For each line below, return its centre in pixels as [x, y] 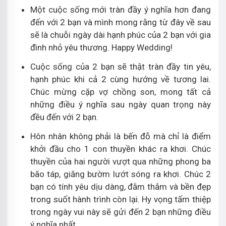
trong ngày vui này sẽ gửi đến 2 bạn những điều [121, 212]
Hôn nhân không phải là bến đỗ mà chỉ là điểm [121, 136]
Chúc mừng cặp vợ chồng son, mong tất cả [121, 92]
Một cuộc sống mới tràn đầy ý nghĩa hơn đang [121, 10]
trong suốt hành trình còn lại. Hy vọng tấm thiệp [121, 199]
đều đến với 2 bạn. [64, 117]
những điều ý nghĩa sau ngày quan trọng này [121, 104]
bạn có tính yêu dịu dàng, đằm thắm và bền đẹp [121, 187]
